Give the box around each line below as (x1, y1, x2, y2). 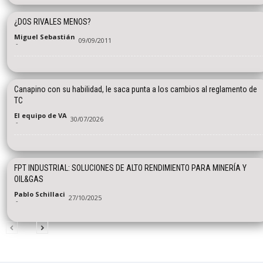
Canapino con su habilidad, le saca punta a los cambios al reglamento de (14, 85, 257, 95)
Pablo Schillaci (14, 190, 65, 199)
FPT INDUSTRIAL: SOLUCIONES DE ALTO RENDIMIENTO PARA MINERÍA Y (14, 163, 247, 173)
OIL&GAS (14, 174, 43, 184)
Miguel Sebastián (14, 32, 75, 42)
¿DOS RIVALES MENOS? (14, 17, 91, 27)
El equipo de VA (14, 111, 67, 120)
